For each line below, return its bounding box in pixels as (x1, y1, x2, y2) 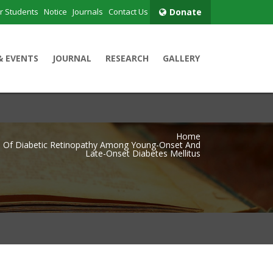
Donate (169, 6, 202, 18)
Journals (73, 6, 103, 17)
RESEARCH (105, 52, 149, 64)
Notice (44, 6, 67, 17)
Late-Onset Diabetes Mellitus (85, 147, 200, 159)
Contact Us (108, 6, 148, 17)
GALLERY (162, 52, 200, 64)
